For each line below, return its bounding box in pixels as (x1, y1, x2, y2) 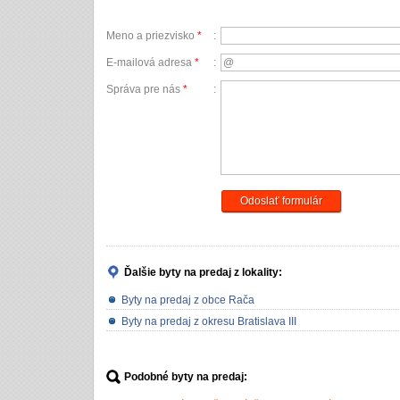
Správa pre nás (106, 83, 183, 96)
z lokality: (231, 266, 282, 279)
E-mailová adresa (106, 56, 195, 69)
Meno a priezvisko (106, 29, 197, 42)
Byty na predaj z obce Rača (121, 294, 254, 306)
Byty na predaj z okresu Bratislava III (121, 315, 296, 328)
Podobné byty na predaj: (124, 371, 247, 383)
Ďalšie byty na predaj (124, 266, 231, 279)
